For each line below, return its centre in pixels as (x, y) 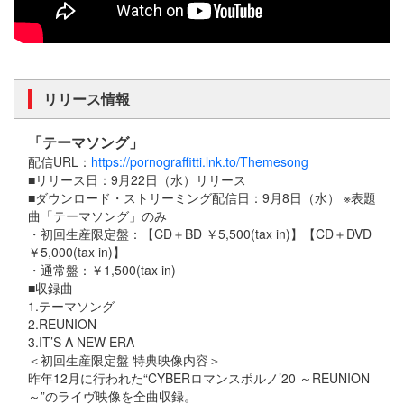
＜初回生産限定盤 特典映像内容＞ (124, 359)
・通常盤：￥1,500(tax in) (102, 269)
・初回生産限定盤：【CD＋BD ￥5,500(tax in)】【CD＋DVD (200, 233)
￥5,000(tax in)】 (77, 251)
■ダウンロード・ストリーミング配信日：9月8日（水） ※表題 (202, 197)
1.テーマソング (71, 305)
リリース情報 (87, 98)
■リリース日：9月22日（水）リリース (137, 179)
